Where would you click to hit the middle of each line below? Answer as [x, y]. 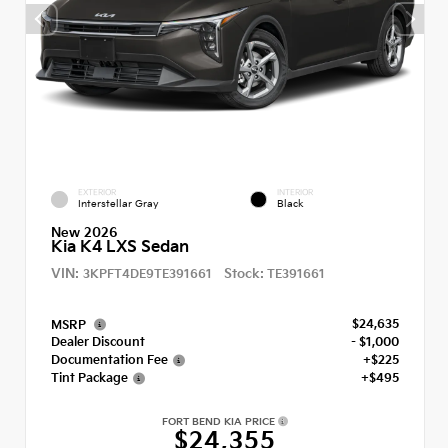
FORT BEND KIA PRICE [220, 422]
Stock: [244, 274]
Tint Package [89, 379]
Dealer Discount [98, 343]
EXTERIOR [97, 193]
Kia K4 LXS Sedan [120, 247]
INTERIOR [295, 193]
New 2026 [84, 232]
